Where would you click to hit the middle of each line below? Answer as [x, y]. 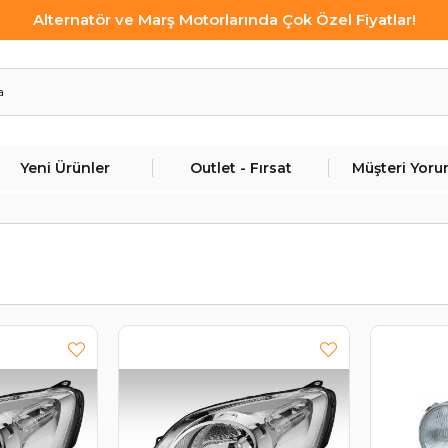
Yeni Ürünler [65, 168]
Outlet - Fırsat [240, 168]
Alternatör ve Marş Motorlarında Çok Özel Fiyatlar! [224, 19]
